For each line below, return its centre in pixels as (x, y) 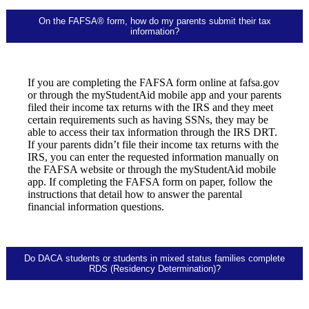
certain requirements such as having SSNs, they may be (148, 120)
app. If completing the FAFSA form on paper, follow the (150, 182)
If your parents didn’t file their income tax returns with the (153, 145)
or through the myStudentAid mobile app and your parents (154, 95)
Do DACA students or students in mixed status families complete (154, 259)
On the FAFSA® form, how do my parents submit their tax (154, 21)
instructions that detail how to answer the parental (135, 195)
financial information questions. (96, 207)
